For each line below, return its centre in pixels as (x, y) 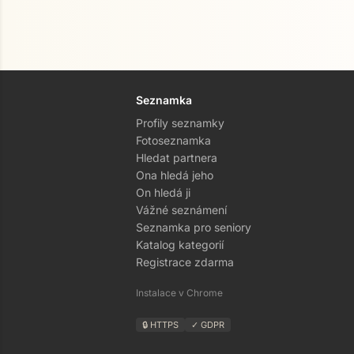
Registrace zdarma (185, 262)
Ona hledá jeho (175, 175)
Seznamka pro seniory (194, 227)
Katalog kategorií (180, 245)
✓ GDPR (208, 325)
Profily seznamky (180, 123)
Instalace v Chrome (179, 293)
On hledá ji (163, 192)
